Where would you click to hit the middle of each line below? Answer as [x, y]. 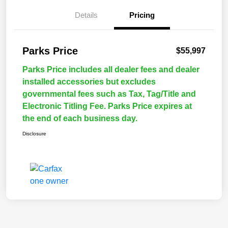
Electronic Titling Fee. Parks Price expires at [107, 106]
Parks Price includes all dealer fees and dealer [111, 70]
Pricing [142, 15]
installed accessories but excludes [89, 82]
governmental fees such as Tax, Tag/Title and [109, 94]
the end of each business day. [80, 119]
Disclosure [34, 134]
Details [86, 15]
